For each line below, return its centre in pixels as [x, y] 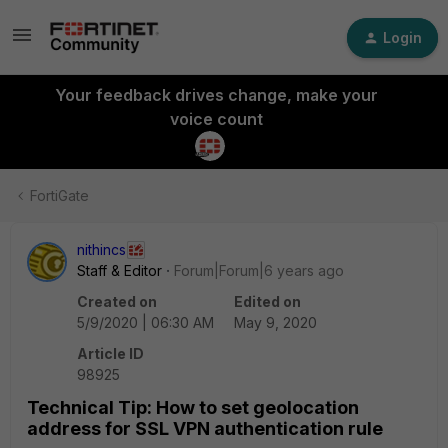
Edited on [267, 301]
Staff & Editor [119, 270]
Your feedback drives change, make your [216, 95]
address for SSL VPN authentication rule [205, 428]
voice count [216, 119]
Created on [117, 301]
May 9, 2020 [275, 322]
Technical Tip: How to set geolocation [193, 407]
